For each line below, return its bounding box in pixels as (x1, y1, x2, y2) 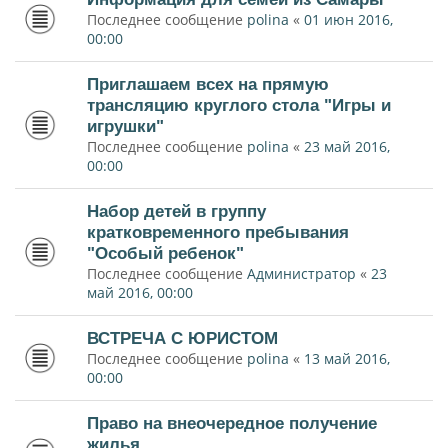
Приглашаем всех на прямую (87, 74, 329, 94)
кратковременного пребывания (87, 222, 349, 242)
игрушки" (87, 116, 164, 136)
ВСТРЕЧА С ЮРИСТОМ (87, 328, 278, 348)
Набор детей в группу (87, 201, 266, 221)
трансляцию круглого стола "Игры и (87, 95, 391, 115)
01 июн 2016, (304, 10, 393, 29)
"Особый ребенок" (87, 243, 244, 263)
